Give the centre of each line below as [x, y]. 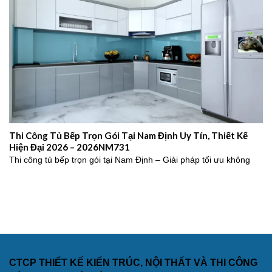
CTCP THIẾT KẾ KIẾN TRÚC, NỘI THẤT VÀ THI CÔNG [133, 263]
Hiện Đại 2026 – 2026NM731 [70, 147]
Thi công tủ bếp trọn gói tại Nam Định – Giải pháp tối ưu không [130, 160]
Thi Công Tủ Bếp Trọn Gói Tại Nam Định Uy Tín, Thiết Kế [128, 135]
